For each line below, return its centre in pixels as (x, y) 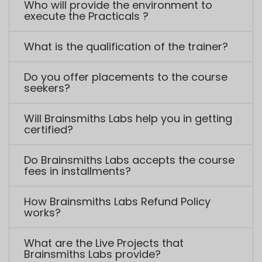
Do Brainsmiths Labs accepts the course (129, 29)
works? (42, 81)
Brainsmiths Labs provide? (92, 123)
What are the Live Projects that (104, 112)
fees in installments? (77, 40)
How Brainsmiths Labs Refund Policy (117, 70)
